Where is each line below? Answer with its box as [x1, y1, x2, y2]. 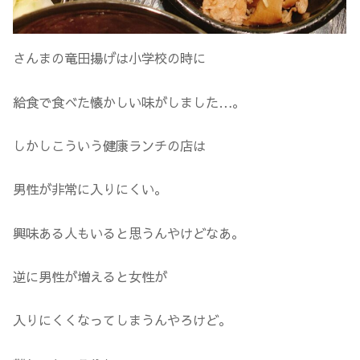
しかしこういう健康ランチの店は [13, 136, 207, 154]
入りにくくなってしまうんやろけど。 [13, 311, 232, 329]
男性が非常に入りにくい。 [13, 180, 168, 198]
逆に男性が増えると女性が [13, 267, 168, 285]
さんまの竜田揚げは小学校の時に [13, 49, 207, 67]
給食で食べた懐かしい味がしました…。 [13, 92, 246, 111]
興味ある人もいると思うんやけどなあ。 [13, 223, 245, 242]
